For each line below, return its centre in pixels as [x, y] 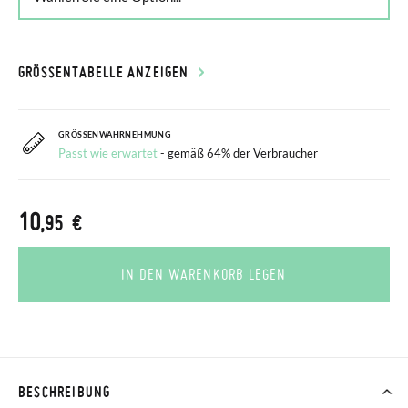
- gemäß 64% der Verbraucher [239, 153]
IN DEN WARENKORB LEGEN [204, 274]
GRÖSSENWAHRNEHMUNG [112, 134]
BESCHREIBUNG [65, 391]
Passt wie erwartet [108, 153]
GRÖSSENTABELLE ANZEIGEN [99, 71]
